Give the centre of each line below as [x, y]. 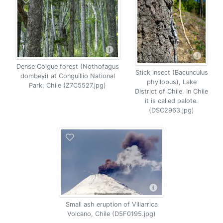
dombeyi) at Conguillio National [67, 76]
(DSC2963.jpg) [172, 110]
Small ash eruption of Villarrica [111, 204]
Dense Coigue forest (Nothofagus [67, 66]
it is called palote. [172, 101]
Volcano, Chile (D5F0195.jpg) [111, 214]
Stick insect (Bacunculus [171, 72]
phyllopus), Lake [171, 82]
